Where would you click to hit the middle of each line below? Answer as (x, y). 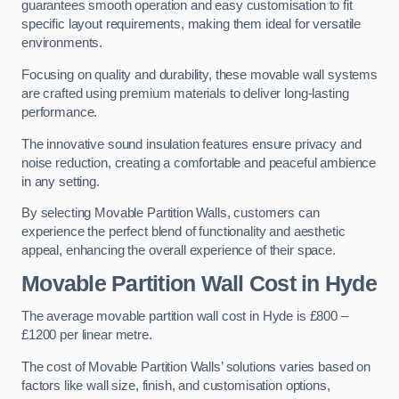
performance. (61, 112)
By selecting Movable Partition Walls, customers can (171, 213)
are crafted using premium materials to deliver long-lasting (185, 93)
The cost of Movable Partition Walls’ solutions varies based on (196, 366)
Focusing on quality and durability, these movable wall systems (199, 74)
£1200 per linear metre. (87, 335)
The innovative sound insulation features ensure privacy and (191, 144)
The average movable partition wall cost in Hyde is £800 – (185, 317)
